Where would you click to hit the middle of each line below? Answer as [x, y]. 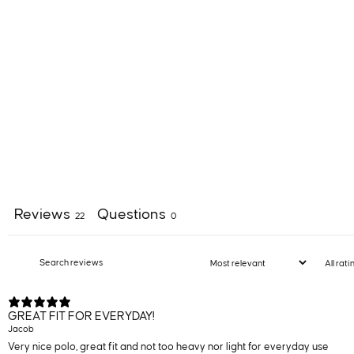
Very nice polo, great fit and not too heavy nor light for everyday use [168, 346]
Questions [132, 214]
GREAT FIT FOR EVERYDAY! [81, 316]
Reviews [42, 214]
